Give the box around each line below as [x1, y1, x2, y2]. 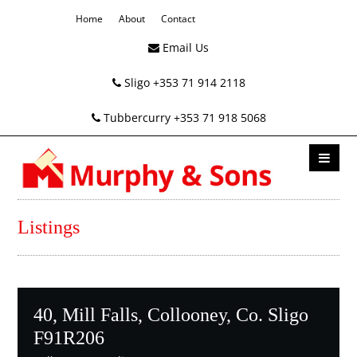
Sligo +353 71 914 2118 [120, 75, 245, 90]
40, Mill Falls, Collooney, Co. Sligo [33, 304, 309, 325]
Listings [18, 216, 80, 237]
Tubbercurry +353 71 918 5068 [100, 110, 266, 125]
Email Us [159, 40, 209, 55]
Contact [161, 12, 196, 25]
